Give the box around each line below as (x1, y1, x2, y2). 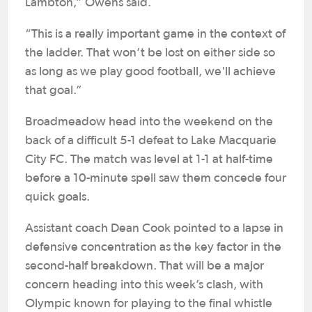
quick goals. (25, 191, 90, 203)
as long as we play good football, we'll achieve (25, 65, 276, 78)
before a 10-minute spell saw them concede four (25, 172, 286, 185)
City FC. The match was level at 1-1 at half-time (25, 153, 273, 166)
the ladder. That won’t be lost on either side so (25, 47, 275, 59)
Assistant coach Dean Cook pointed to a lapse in (25, 222, 283, 235)
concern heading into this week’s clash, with (25, 279, 263, 291)
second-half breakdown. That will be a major (25, 260, 264, 272)
